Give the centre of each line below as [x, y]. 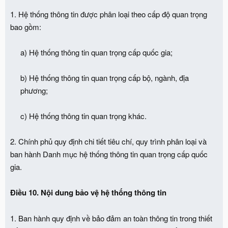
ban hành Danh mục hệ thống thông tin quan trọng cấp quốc [109, 154]
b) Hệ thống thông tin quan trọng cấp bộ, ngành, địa [105, 77]
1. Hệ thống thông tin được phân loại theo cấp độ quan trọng [109, 14]
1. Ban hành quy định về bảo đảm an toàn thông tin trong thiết [111, 218]
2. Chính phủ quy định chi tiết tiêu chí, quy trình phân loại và [108, 141]
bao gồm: [26, 26]
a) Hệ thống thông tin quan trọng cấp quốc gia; [96, 52]
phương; [34, 90]
